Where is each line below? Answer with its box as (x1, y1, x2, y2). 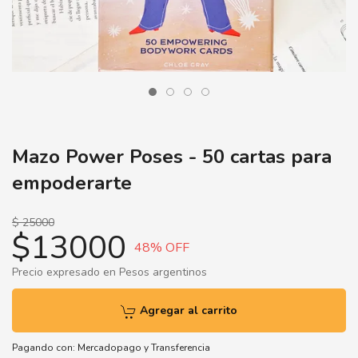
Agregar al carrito (137, 303, 237, 318)
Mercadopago (78, 341, 141, 354)
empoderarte (12, 170, 132, 196)
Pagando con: (12, 341, 78, 354)
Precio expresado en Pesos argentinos (12, 265, 207, 280)
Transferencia (151, 341, 210, 354)
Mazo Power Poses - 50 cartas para (12, 144, 332, 169)
